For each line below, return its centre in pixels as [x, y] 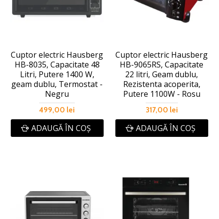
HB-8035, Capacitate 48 [57, 65]
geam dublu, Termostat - [57, 84]
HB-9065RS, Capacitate [162, 65]
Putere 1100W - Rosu [162, 94]
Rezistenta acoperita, [162, 84]
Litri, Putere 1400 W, [57, 75]
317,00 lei [162, 110]
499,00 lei [57, 110]
